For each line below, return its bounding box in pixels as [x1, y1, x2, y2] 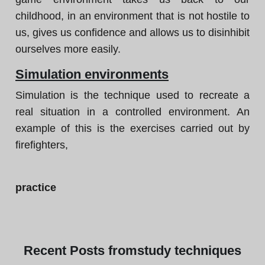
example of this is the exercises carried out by [15, 122, 250, 134]
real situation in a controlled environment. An [15, 106, 250, 118]
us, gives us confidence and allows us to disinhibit [15, 27, 250, 38]
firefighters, [15, 139, 68, 151]
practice [15, 182, 56, 193]
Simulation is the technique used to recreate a [15, 89, 250, 101]
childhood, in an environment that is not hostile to [15, 10, 250, 22]
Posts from [70, 243, 137, 258]
